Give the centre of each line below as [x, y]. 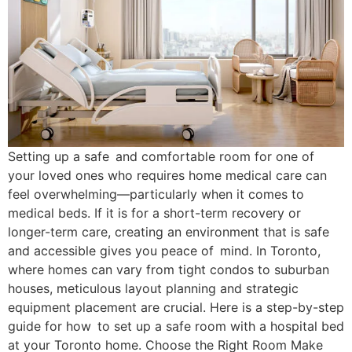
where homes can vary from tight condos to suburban [172, 270]
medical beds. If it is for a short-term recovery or [154, 213]
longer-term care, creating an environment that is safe [169, 232]
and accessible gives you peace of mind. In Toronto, [164, 251]
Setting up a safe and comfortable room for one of [161, 157]
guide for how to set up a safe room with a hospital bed [176, 326]
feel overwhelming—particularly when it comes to [156, 194]
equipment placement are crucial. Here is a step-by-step [176, 308]
